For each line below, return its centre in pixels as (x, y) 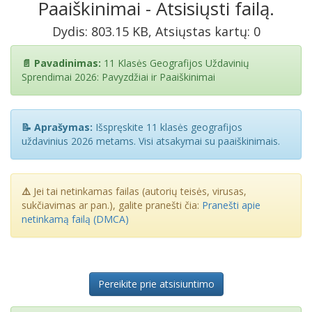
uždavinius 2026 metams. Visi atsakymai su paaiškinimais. (151, 141)
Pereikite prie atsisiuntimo (156, 284)
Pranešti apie (231, 205)
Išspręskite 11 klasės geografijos (167, 127)
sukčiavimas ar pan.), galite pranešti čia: (112, 205)
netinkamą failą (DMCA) (75, 219)
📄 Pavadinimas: (61, 63)
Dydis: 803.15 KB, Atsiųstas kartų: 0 (156, 31)
